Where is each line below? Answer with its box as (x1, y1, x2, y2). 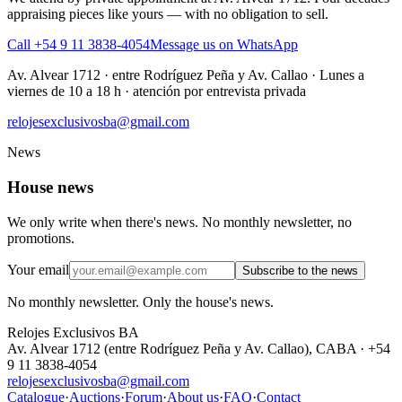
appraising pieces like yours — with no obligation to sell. (7, 6, 328, 22)
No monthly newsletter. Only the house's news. (7, 293, 274, 310)
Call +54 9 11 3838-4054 (7, 37, 150, 53)
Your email (7, 261, 69, 277)
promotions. (7, 230, 74, 246)
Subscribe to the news (242, 263, 358, 277)
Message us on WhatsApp (150, 37, 298, 53)
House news (7, 177, 93, 197)
